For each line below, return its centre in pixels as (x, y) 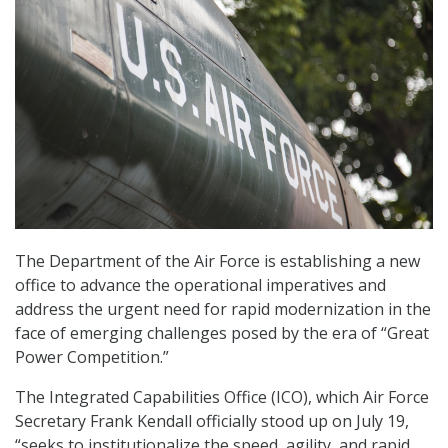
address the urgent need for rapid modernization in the (223, 309)
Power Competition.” (92, 357)
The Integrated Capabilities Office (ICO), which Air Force (222, 397)
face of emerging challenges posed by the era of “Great (222, 333)
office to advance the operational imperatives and (200, 285)
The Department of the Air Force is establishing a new (217, 261)
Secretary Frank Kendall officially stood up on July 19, (212, 421)
